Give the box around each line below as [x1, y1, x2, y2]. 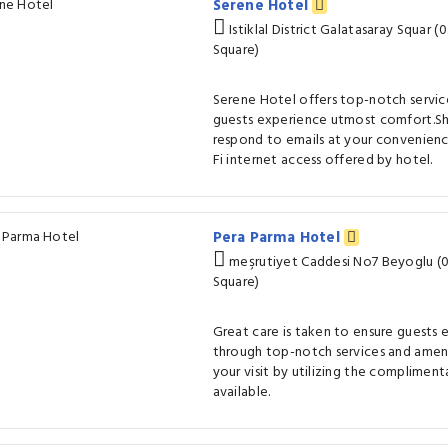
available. [212, 381, 271, 404]
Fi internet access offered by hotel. [212, 149, 433, 172]
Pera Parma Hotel [212, 226, 344, 250]
